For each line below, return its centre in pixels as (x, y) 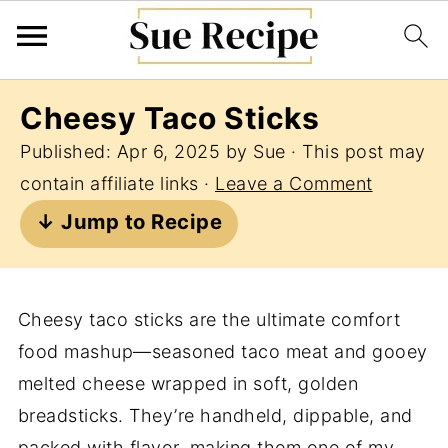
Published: (68, 151)
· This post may (355, 151)
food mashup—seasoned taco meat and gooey (222, 351)
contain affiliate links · (117, 183)
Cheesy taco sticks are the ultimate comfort (209, 319)
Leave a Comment (294, 183)
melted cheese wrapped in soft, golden (188, 383)
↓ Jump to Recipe (129, 221)
